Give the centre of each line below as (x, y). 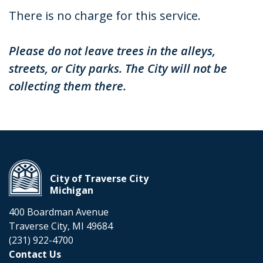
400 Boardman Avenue (59, 212)
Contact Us (35, 254)
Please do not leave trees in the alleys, (112, 51)
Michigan (72, 190)
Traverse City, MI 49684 (61, 226)
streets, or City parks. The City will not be (118, 69)
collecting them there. (68, 86)
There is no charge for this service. (105, 16)
